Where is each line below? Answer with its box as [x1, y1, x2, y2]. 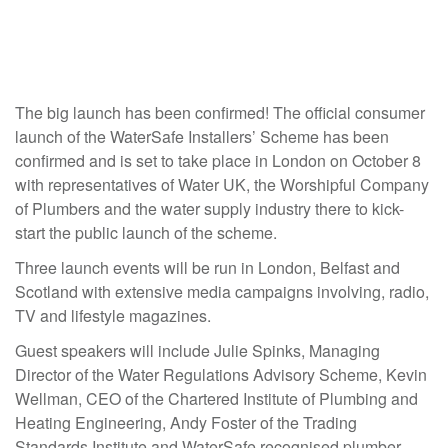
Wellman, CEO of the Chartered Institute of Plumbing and [15, 387, 418, 410]
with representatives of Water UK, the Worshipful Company [15, 173, 429, 196]
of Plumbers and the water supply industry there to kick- [15, 197, 404, 220]
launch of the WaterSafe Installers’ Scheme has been [15, 125, 389, 148]
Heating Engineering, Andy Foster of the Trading [15, 411, 357, 434]
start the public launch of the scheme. [15, 221, 277, 244]
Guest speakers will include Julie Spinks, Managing [15, 339, 380, 362]
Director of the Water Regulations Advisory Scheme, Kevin [15, 363, 427, 386]
